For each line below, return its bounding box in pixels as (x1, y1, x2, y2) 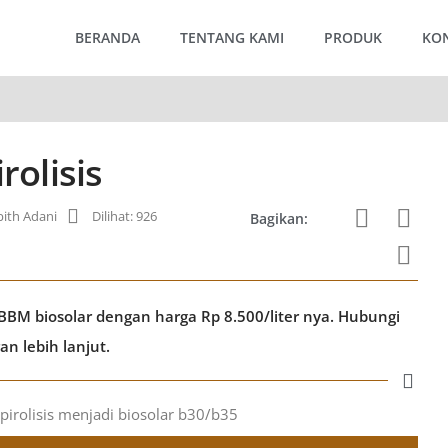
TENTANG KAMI (180, 28, 284, 47)
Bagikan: (250, 209, 309, 228)
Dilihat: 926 (92, 207, 157, 225)
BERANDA (75, 28, 140, 47)
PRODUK (324, 28, 382, 47)
